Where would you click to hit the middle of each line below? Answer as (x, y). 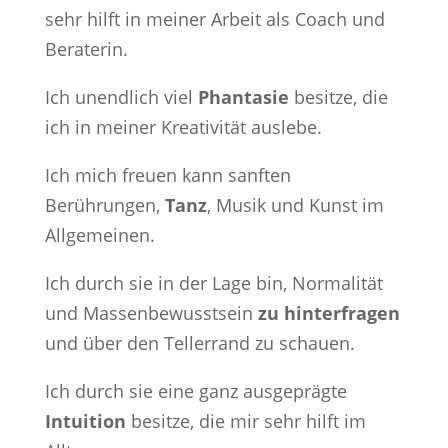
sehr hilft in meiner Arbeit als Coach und (214, 19)
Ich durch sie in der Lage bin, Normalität (213, 283)
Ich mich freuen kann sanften (167, 175)
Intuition (85, 421)
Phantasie (243, 97)
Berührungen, (104, 205)
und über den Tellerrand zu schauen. (199, 343)
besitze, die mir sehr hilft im (245, 421)
